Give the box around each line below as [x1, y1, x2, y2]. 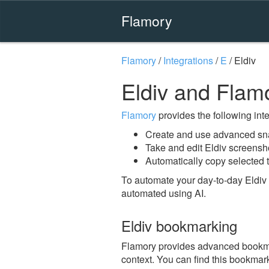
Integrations [163, 53, 213, 67]
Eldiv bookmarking [121, 215, 237, 236]
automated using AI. [121, 186, 206, 200]
